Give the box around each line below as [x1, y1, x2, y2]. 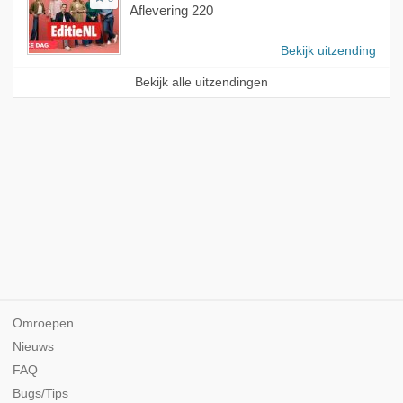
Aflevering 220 [129, 3, 213, 19]
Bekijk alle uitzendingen [135, 76, 268, 90]
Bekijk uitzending [281, 44, 377, 58]
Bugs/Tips [13, 386, 68, 400]
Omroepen [13, 316, 74, 330]
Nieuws [13, 339, 54, 354]
